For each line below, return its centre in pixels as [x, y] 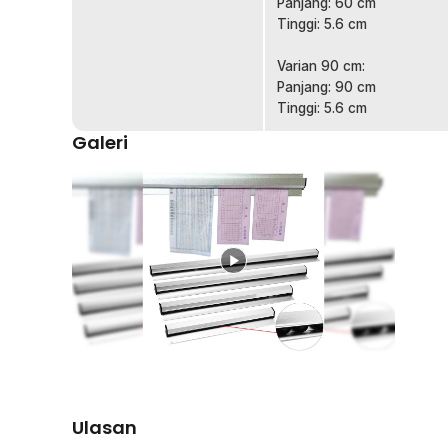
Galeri [100, 142]
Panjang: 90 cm [326, 87]
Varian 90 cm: [321, 66]
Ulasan [104, 428]
